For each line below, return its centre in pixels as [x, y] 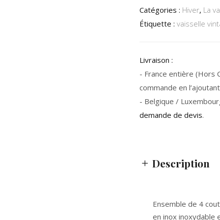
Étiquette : [158, 24]
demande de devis [171, 115]
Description [181, 163]
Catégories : [161, 10]
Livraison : [156, 60]
